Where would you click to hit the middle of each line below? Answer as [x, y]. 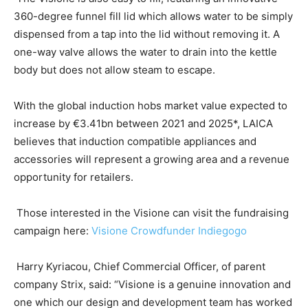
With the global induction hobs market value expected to [151, 106]
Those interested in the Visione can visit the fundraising [151, 213]
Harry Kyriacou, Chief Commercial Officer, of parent [140, 267]
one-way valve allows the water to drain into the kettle [145, 52]
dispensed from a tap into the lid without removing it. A [147, 34]
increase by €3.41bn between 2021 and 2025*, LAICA [143, 124]
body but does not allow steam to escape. [114, 70]
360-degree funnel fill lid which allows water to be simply [153, 16]
